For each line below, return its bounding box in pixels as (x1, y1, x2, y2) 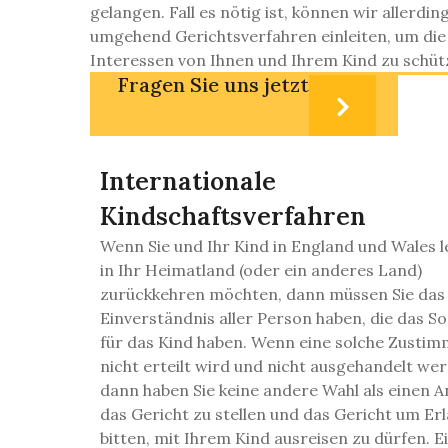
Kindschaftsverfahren (100, 200, 366, 233)
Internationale (100, 165, 276, 198)
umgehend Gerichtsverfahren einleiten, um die (90, 26, 446, 47)
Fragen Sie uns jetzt (118, 72, 309, 98)
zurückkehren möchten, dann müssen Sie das (100, 284, 445, 305)
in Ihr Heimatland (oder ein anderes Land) (100, 260, 422, 281)
